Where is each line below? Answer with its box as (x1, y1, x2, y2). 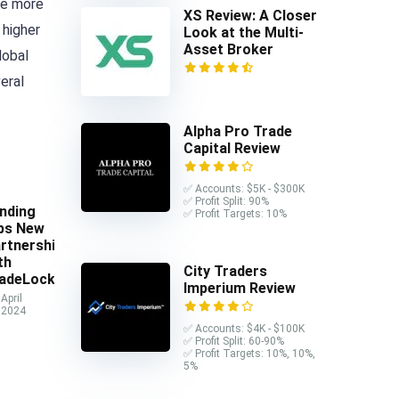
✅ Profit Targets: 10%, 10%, (183, 346, 315, 360)
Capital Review (183, 140, 281, 158)
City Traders (183, 262, 267, 280)
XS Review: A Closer (183, 7, 317, 25)
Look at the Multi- (183, 24, 304, 42)
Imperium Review (183, 279, 296, 297)
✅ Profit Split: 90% (183, 195, 269, 208)
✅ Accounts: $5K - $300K (183, 183, 305, 196)
